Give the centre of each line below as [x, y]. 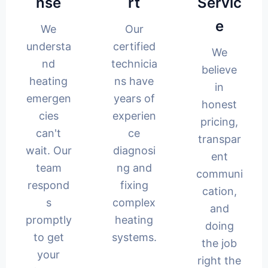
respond [49, 185]
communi [219, 173]
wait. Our [48, 150]
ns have [134, 81]
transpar [219, 139]
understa [48, 46]
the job [220, 243]
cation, [219, 191]
